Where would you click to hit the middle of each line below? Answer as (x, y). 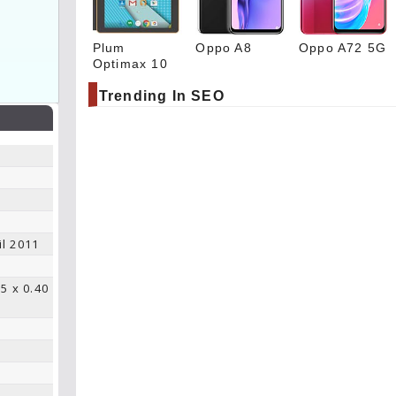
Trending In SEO (161, 95)
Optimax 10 (130, 63)
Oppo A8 (224, 47)
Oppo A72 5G (343, 47)
